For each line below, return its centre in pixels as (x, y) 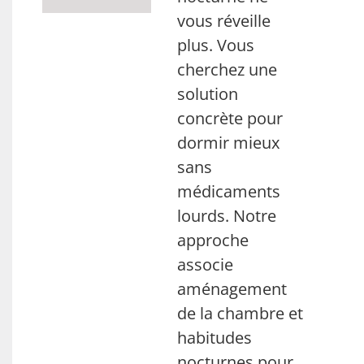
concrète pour (230, 118)
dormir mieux (229, 143)
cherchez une (227, 69)
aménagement (232, 289)
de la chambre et (240, 313)
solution (208, 94)
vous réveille (224, 21)
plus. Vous (216, 45)
